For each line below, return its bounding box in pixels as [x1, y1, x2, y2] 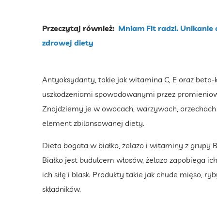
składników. [42, 184, 81, 194]
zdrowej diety [42, 38, 93, 48]
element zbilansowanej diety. [42, 118, 144, 128]
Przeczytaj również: [42, 23, 118, 33]
